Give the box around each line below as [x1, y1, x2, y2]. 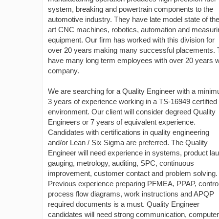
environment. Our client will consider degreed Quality [48, 108, 216, 116]
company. [48, 66, 79, 75]
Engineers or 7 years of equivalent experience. [48, 118, 196, 126]
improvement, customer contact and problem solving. [48, 169, 218, 177]
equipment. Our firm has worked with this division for [48, 36, 215, 44]
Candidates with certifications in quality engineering [48, 128, 209, 136]
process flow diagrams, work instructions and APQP [48, 190, 214, 198]
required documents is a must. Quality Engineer [48, 200, 199, 208]
